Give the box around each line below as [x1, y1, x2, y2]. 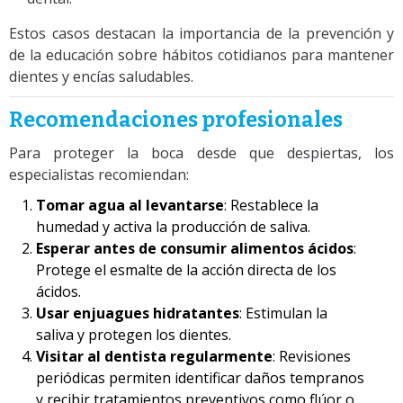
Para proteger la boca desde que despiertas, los [9, 142, 394, 163]
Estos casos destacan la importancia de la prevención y [9, 22, 394, 43]
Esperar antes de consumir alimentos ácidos [36, 237, 354, 258]
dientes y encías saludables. [9, 66, 193, 86]
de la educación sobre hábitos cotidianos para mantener [9, 44, 394, 65]
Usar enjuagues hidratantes [36, 302, 239, 323]
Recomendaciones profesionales [9, 106, 343, 132]
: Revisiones [273, 345, 351, 366]
